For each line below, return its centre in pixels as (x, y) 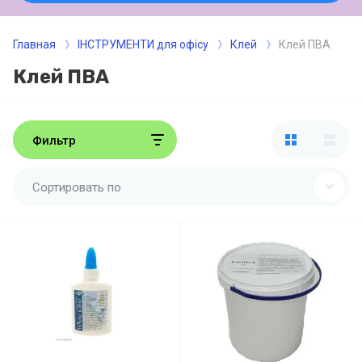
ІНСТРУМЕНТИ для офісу (143, 44)
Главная (34, 44)
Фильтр (54, 140)
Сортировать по (77, 187)
